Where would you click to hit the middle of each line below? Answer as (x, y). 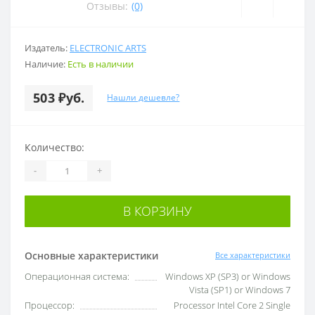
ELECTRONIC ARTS (108, 47)
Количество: (54, 147)
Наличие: (46, 64)
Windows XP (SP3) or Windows (228, 276)
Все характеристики (253, 255)
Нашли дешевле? (143, 98)
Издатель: (47, 47)
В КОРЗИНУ (157, 211)
